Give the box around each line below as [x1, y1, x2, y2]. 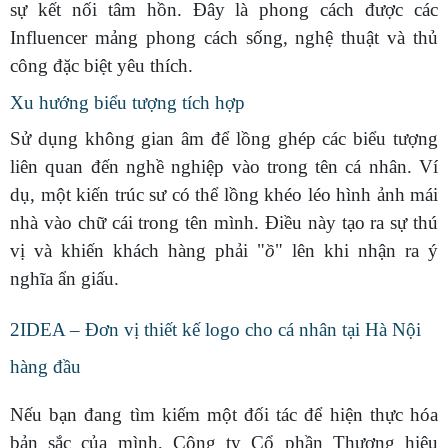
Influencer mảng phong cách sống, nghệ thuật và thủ [10, 26, 438, 48]
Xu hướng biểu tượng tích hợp [10, 91, 245, 113]
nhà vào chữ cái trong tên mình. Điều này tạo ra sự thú [10, 211, 438, 233]
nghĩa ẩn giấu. [10, 267, 119, 289]
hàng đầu [10, 356, 81, 378]
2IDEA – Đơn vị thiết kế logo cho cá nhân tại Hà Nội [10, 319, 421, 341]
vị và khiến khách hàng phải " [10, 239, 265, 261]
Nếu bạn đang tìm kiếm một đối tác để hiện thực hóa [10, 404, 438, 426]
